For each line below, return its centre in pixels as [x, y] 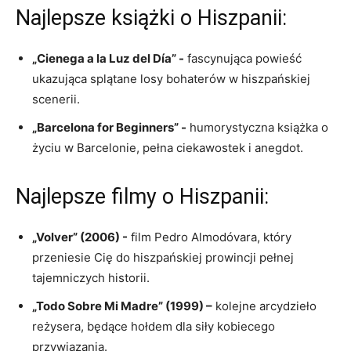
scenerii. [56, 99]
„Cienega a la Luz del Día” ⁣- [108, 58]
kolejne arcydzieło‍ [264, 306]
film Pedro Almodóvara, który [210, 237]
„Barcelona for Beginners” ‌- [109, 127]
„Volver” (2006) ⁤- [80, 237]
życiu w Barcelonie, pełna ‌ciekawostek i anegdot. [168, 148]
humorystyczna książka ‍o [257, 127]
